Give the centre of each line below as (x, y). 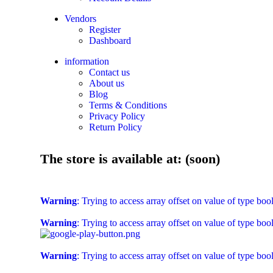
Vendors (80, 19)
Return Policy (115, 127)
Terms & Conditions (128, 105)
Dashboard (110, 41)
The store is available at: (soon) (130, 158)
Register (105, 30)
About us (107, 83)
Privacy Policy (117, 116)
